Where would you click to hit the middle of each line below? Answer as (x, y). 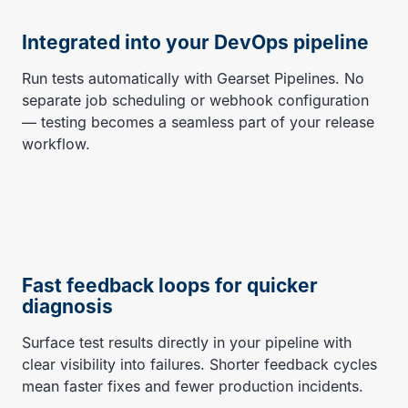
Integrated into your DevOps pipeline (195, 43)
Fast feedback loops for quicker (170, 285)
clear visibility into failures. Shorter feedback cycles (199, 364)
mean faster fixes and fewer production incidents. (193, 386)
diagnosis (67, 306)
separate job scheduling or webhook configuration (195, 100)
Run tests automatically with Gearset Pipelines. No (193, 78)
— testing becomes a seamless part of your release (198, 122)
